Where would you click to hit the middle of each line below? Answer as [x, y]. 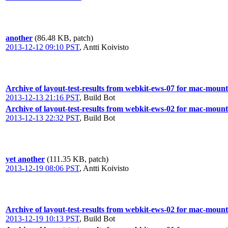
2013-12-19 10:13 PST [42, 219]
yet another [25, 159]
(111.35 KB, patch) [78, 159]
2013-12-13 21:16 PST [42, 97]
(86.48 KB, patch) [64, 38]
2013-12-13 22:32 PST [42, 118]
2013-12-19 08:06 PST [42, 168]
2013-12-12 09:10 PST [42, 47]
